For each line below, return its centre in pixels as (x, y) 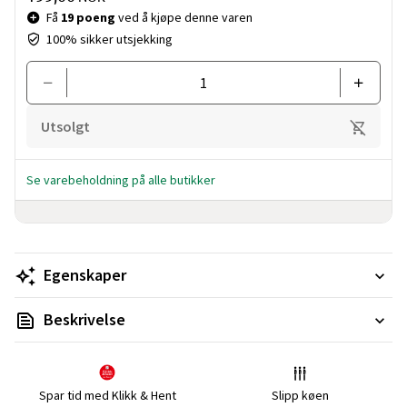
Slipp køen (300, 395)
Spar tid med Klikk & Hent (107, 395)
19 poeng (88, 17)
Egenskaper (85, 275)
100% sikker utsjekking (109, 39)
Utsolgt (65, 126)
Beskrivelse (84, 319)
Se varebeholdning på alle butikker (121, 180)
